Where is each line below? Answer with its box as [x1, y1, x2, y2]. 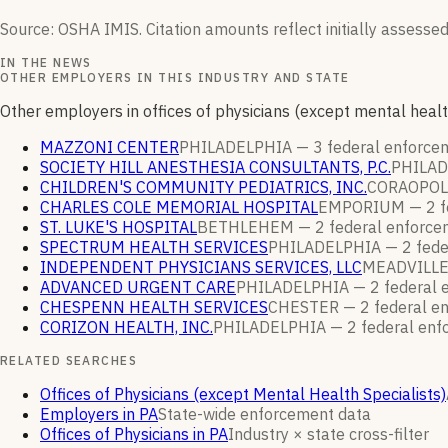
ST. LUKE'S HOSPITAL [40, 217, 197, 238]
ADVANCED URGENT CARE [40, 277, 236, 298]
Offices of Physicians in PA [40, 424, 228, 445]
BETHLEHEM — [197, 217, 315, 238]
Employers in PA [40, 404, 158, 425]
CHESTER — [268, 297, 360, 318]
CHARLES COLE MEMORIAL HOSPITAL [40, 197, 318, 218]
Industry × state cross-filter [228, 424, 429, 445]
